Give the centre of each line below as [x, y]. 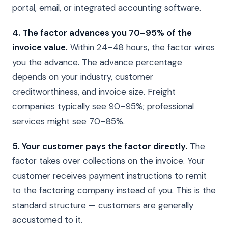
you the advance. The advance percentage [97, 62]
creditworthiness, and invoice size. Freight [94, 92]
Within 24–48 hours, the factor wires [141, 48]
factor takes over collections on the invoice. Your [108, 161]
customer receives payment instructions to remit [109, 176]
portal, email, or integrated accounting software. [107, 8]
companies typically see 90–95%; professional [103, 107]
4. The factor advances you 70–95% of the [102, 33]
